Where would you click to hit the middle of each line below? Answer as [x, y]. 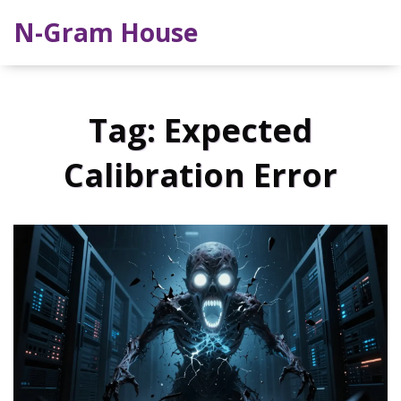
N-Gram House [106, 32]
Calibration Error [200, 175]
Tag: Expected [200, 131]
